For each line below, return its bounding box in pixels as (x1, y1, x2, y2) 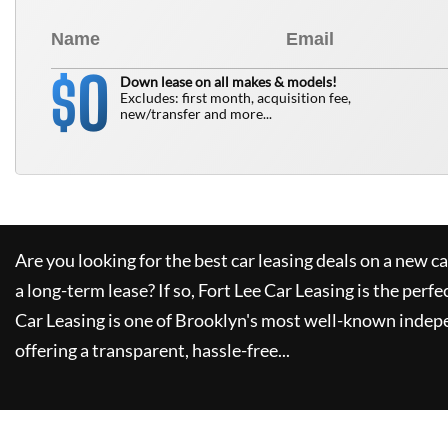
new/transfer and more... (120, 105, 272, 122)
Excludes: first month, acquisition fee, (120, 89, 351, 106)
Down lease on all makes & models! (120, 73, 337, 90)
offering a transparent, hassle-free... (15, 339, 290, 361)
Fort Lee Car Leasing (198, 279, 354, 301)
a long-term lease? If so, (15, 279, 195, 301)
